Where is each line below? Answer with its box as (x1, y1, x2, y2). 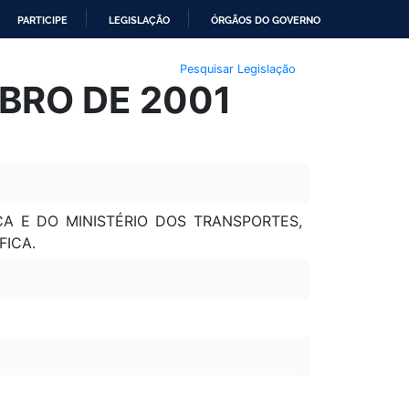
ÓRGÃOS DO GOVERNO (211, 14, 320, 26)
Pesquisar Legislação (179, 61, 296, 76)
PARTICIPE (17, 14, 68, 26)
